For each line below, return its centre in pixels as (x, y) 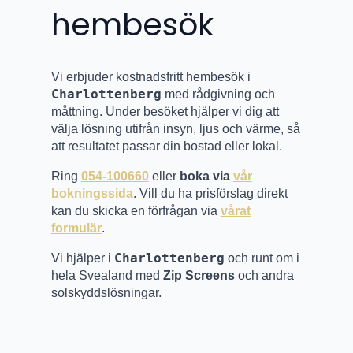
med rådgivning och (218, 95)
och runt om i (262, 258)
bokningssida (92, 194)
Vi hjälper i (82, 258)
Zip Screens (199, 276)
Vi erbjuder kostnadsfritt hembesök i (150, 77)
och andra (264, 276)
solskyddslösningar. (106, 293)
